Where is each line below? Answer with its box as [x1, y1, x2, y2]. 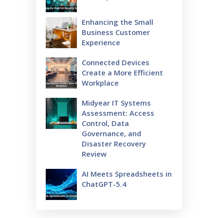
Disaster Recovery [82, 138, 146, 148]
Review [82, 148, 107, 159]
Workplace [82, 77, 119, 88]
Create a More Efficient [82, 67, 163, 77]
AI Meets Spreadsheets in [82, 168, 172, 179]
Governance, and [82, 128, 141, 138]
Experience [82, 37, 120, 47]
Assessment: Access [82, 108, 154, 118]
